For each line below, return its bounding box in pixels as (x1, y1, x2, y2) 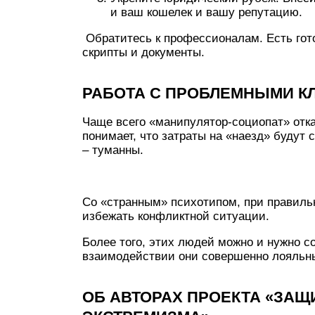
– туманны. (82, 143, 143, 157)
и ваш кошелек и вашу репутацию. (110, 6, 302, 19)
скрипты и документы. (82, 46, 205, 59)
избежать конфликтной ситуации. (82, 210, 269, 223)
